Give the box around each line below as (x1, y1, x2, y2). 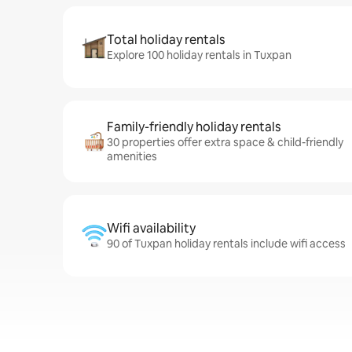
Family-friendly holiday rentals (107, 119, 280, 135)
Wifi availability (107, 220, 196, 236)
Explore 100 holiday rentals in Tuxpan (107, 48, 291, 62)
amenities (107, 149, 157, 163)
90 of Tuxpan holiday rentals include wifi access (107, 236, 346, 251)
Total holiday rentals (107, 31, 225, 48)
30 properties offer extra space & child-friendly (107, 135, 343, 149)
